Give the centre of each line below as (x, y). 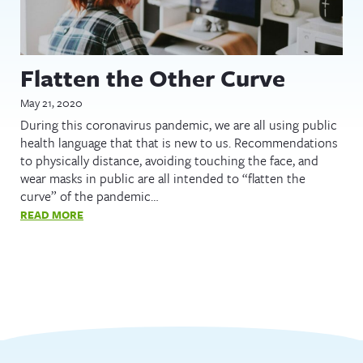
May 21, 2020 (51, 103)
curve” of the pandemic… (90, 196)
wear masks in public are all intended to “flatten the (163, 178)
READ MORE (52, 214)
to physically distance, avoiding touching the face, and (169, 160)
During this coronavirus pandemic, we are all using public (179, 124)
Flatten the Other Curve (153, 78)
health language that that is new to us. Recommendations (179, 142)
